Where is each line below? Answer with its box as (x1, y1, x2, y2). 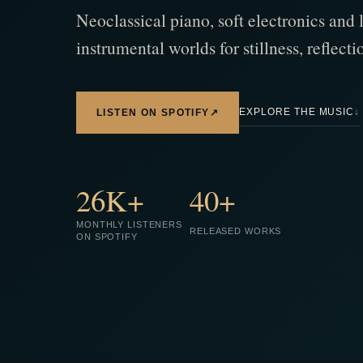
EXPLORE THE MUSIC (238, 106, 355, 118)
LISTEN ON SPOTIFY (96, 107, 210, 117)
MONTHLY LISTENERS (76, 220, 182, 230)
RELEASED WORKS (190, 225, 282, 236)
